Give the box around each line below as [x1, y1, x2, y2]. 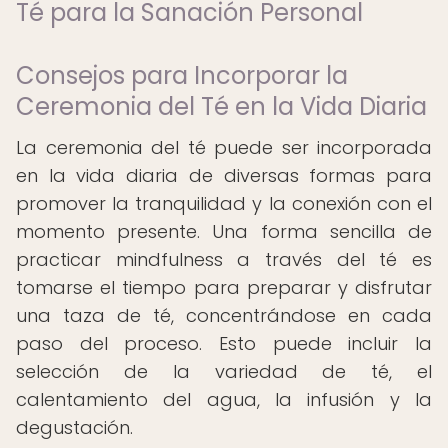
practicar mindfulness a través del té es [16, 247, 432, 272]
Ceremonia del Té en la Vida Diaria [16, 90, 427, 123]
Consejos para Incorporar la [16, 59, 348, 92]
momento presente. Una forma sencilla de [16, 219, 432, 244]
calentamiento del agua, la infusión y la [16, 387, 432, 412]
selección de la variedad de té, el [16, 359, 432, 384]
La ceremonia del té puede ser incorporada [16, 135, 432, 160]
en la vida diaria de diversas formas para [16, 163, 432, 188]
